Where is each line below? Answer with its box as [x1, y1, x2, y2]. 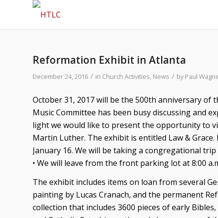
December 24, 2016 [33, 72, 88, 81]
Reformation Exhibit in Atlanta [33, 53, 186, 67]
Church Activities [102, 72, 150, 81]
